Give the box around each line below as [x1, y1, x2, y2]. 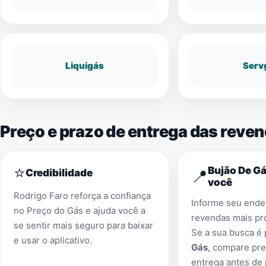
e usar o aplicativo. [14, 235, 92, 246]
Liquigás [65, 60, 104, 71]
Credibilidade [26, 167, 93, 179]
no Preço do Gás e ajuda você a [14, 205, 145, 216]
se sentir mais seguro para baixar [14, 220, 153, 231]
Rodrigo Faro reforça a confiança [14, 190, 151, 201]
